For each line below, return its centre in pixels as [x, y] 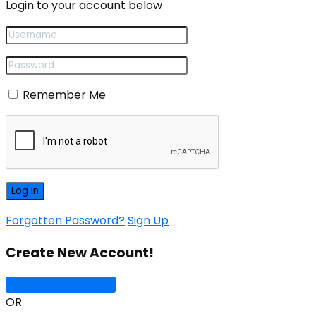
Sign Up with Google [61, 285]
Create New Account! [80, 253]
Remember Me [64, 95]
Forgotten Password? [65, 220]
